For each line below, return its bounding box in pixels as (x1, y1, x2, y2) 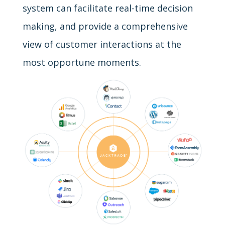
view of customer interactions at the (23, 38, 181, 50)
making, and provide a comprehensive (23, 20, 188, 32)
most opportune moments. (23, 56, 141, 68)
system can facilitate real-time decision (23, 2, 193, 14)
